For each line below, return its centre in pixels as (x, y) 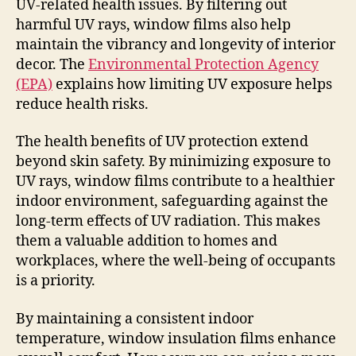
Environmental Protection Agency (203, 64)
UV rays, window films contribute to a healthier (175, 182)
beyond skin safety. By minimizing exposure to (173, 162)
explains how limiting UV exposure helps (192, 84)
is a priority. (56, 281)
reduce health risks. (82, 104)
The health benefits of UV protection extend (162, 142)
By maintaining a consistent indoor (135, 319)
